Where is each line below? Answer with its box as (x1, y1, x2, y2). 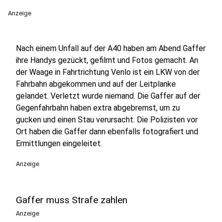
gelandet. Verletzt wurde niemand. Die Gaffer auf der (16, 91, 200, 101)
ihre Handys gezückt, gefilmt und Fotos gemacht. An (16, 55, 198, 65)
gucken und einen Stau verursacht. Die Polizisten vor (16, 115, 198, 124)
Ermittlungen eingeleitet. (16, 139, 102, 148)
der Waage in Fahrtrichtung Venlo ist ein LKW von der (16, 67, 200, 77)
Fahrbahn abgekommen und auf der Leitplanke (16, 79, 176, 89)
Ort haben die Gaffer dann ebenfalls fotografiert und (16, 127, 198, 136)
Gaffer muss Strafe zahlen (16, 194, 127, 206)
